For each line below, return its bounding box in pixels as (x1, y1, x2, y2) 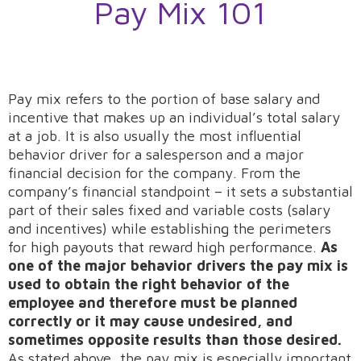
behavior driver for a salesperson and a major (8, 146, 304, 163)
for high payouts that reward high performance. (8, 239, 321, 255)
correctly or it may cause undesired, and (8, 313, 293, 330)
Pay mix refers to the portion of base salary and (8, 90, 320, 107)
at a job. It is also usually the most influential (8, 127, 301, 144)
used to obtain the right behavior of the (8, 276, 289, 293)
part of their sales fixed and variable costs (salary (8, 201, 330, 218)
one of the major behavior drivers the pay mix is (8, 257, 348, 274)
